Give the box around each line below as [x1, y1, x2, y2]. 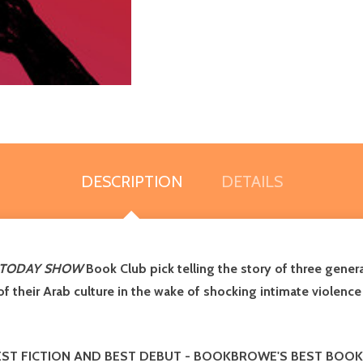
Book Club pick [83, 260, 177, 276]
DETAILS [220, 171, 283, 191]
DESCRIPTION [80, 171, 182, 191]
